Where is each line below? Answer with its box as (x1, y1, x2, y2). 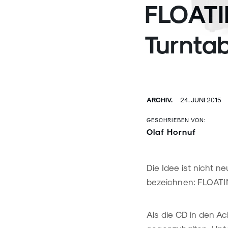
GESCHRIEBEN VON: (147, 117, 206, 123)
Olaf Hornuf (147, 127, 196, 136)
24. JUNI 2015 (179, 96, 221, 103)
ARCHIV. (147, 96, 173, 103)
